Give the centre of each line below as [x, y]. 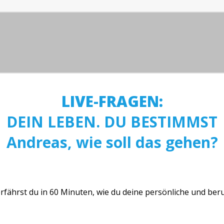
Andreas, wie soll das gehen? [112, 142]
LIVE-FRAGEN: [112, 101]
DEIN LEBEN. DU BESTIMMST [112, 122]
